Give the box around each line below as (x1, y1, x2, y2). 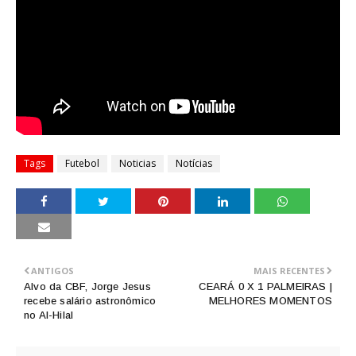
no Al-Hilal (24, 309, 74, 321)
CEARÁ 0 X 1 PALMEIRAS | (199, 281, 332, 292)
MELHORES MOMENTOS (208, 295, 332, 307)
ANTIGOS (31, 265, 74, 277)
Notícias (176, 157, 212, 170)
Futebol (65, 157, 99, 170)
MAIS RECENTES (253, 265, 325, 277)
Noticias (119, 157, 156, 170)
